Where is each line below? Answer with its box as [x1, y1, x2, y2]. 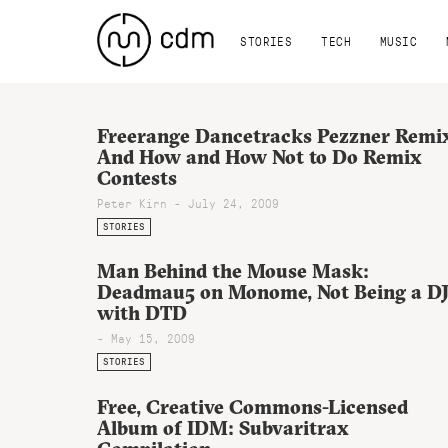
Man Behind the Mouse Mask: [97, 258, 369, 283]
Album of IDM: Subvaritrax [97, 415, 349, 440]
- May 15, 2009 [97, 329, 195, 346]
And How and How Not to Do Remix [97, 144, 422, 169]
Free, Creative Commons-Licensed [97, 394, 408, 419]
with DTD [97, 300, 187, 325]
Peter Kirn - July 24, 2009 [97, 194, 279, 211]
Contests [97, 165, 177, 190]
